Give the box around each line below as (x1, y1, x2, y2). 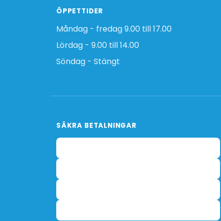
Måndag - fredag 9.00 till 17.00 (56, 23, 172, 35)
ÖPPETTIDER (56, 6, 104, 16)
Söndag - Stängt (56, 56, 120, 67)
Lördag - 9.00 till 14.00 (56, 39, 139, 51)
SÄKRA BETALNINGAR (56, 121, 137, 130)
